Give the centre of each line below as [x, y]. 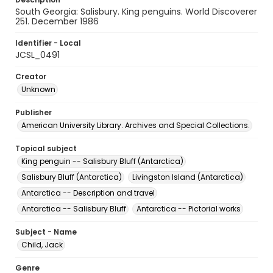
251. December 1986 [57, 21]
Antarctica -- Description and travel [88, 193]
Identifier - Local [48, 43]
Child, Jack [42, 245]
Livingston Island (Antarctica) [188, 177]
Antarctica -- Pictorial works [189, 209]
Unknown [38, 89]
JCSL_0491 [37, 55]
